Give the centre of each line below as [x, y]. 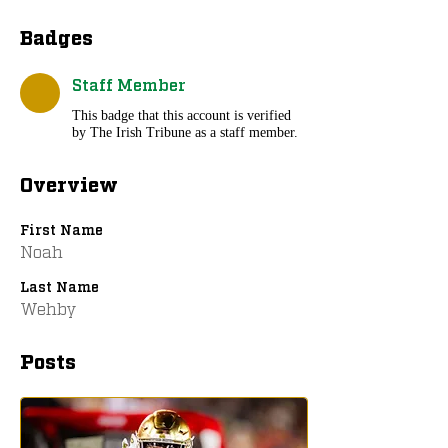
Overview [69, 183]
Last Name [59, 285]
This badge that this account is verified [181, 115]
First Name [61, 228]
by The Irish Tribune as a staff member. [185, 132]
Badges [56, 36]
